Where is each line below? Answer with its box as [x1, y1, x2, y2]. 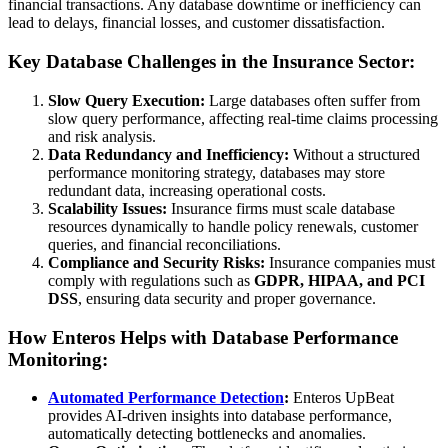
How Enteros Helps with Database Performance [8, 326, 398, 348]
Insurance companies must [265, 253, 435, 271]
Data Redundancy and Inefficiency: [48, 145, 289, 163]
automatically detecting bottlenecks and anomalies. [48, 425, 366, 443]
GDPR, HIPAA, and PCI [254, 271, 425, 289]
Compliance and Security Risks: [48, 253, 265, 271]
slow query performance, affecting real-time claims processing [48, 109, 438, 127]
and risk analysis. [48, 127, 156, 145]
